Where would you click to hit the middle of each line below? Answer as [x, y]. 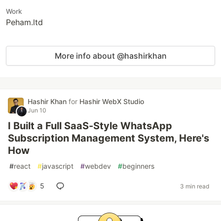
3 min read [195, 186]
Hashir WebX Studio [112, 101]
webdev [98, 166]
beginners [138, 166]
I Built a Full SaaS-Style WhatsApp [90, 126]
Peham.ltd [24, 22]
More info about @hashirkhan [110, 56]
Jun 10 [37, 110]
